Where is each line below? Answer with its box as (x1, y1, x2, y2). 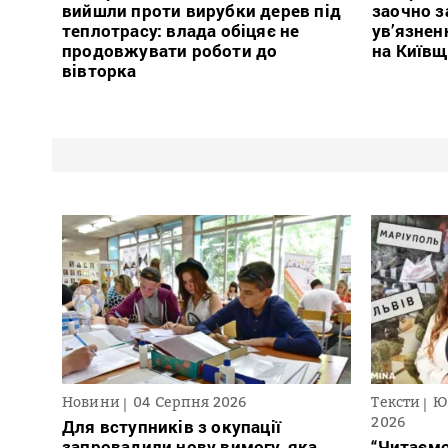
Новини (62, 393, 120, 411)
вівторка (62, 59, 137, 83)
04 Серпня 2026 (133, 393, 247, 411)
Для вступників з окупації (62, 415, 281, 439)
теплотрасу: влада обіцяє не (62, 19, 300, 43)
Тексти (371, 393, 421, 411)
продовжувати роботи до (62, 39, 278, 63)
